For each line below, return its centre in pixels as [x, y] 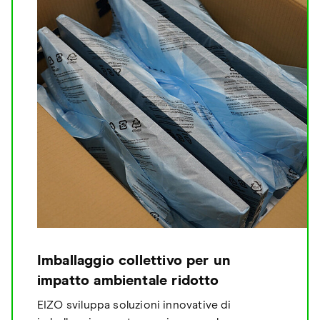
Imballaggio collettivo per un [134, 261]
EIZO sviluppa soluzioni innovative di [134, 305]
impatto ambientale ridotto [128, 281]
